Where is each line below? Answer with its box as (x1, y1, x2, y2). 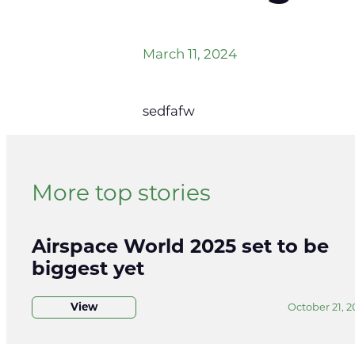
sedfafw (143, 105, 195, 119)
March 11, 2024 (143, 48, 237, 62)
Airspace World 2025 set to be (32, 238, 329, 258)
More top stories (32, 183, 211, 206)
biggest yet (32, 260, 144, 280)
